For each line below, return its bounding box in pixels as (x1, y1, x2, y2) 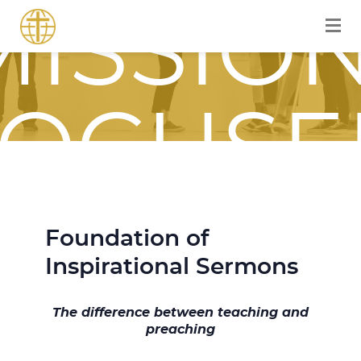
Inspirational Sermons (44, 256, 298, 280)
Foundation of (44, 228, 209, 251)
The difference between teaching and (52, 306, 309, 320)
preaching (146, 323, 215, 337)
